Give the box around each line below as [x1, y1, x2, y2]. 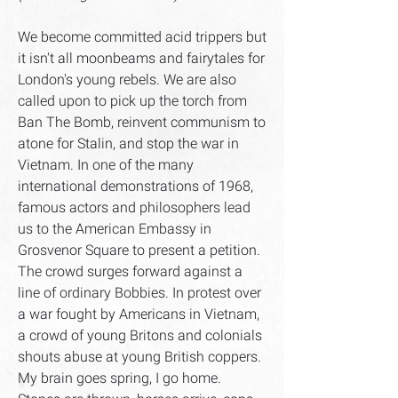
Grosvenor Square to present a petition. [18, 240, 260, 261]
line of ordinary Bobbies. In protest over [18, 283, 261, 304]
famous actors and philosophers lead [18, 197, 251, 219]
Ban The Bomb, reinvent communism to [18, 112, 266, 133]
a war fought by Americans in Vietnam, [18, 304, 259, 325]
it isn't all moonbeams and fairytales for [18, 48, 265, 69]
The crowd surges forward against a [18, 261, 243, 283]
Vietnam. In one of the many [18, 155, 194, 176]
